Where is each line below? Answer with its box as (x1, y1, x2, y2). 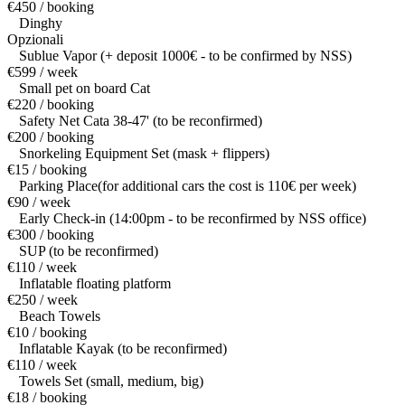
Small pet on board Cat (19, 80, 150, 97)
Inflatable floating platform (19, 276, 171, 292)
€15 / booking (7, 162, 87, 178)
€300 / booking (7, 227, 94, 243)
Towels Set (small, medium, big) (19, 373, 203, 390)
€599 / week (7, 64, 78, 80)
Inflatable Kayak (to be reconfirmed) (19, 341, 227, 357)
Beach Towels (19, 308, 100, 325)
